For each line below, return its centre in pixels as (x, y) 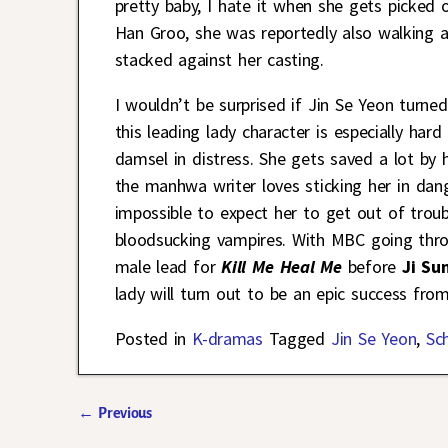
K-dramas (227, 338)
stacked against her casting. (219, 59)
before (374, 266)
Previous (123, 412)
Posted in (150, 338)
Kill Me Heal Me (278, 266)
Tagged (296, 338)
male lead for (165, 266)
